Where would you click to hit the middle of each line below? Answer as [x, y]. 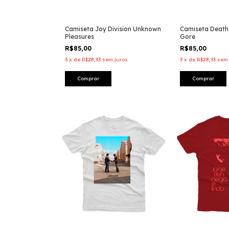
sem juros [115, 60]
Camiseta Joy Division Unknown [113, 29]
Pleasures [79, 37]
